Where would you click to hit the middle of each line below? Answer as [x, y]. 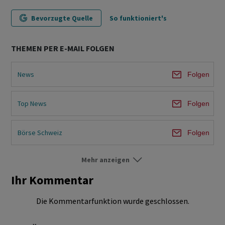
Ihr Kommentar [52, 180]
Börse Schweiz [40, 132]
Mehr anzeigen [105, 160]
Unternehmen [38, 191]
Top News [32, 103]
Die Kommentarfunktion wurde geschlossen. [113, 201]
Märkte [28, 161]
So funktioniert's [138, 18]
